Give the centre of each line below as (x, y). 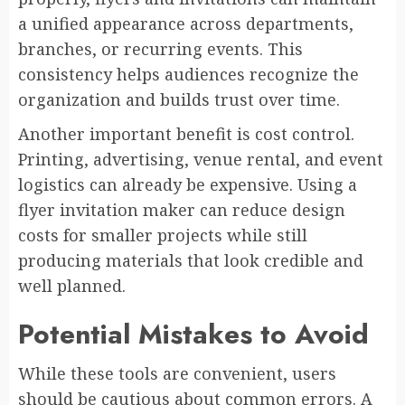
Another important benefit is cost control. (186, 133)
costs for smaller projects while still (163, 235)
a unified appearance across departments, (186, 23)
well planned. (72, 285)
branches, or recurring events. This (160, 48)
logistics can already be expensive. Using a (188, 184)
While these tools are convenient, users (177, 373)
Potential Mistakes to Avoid (193, 334)
